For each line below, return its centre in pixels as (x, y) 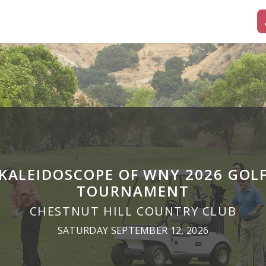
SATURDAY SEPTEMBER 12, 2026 (133, 230)
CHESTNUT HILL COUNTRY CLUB (133, 211)
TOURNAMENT (133, 191)
